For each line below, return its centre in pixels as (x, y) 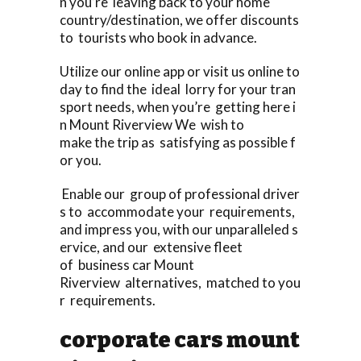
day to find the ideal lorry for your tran (178, 89)
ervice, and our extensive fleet (151, 247)
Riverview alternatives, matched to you (180, 282)
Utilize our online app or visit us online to (180, 71)
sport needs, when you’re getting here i (178, 106)
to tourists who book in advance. (158, 37)
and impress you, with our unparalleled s (179, 229)
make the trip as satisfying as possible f (178, 142)
